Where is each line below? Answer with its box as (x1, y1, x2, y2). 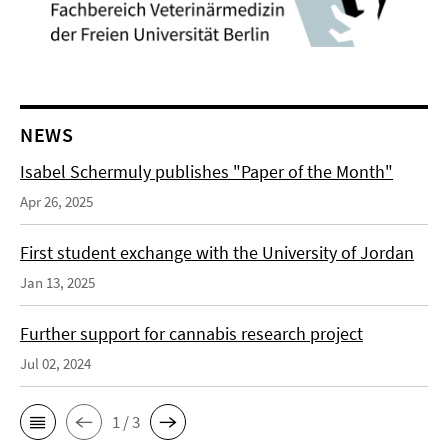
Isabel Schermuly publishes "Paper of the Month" (20, 160, 393, 183)
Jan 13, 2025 (20, 273, 95, 292)
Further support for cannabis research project (20, 322, 363, 345)
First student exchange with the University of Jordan (20, 241, 414, 264)
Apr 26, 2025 (20, 192, 93, 211)
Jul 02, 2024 (20, 354, 91, 373)
